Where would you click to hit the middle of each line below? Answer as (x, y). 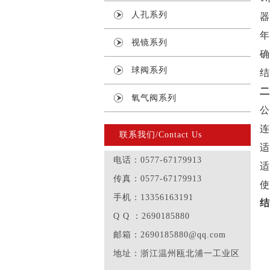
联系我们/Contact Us (161, 135)
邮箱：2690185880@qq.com (170, 235)
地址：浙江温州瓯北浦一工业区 (177, 253)
